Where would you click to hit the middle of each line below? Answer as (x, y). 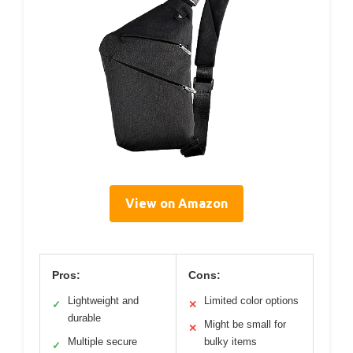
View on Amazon (176, 204)
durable (84, 318)
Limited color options (251, 301)
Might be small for (245, 325)
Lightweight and (103, 301)
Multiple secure (102, 342)
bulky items (230, 342)
